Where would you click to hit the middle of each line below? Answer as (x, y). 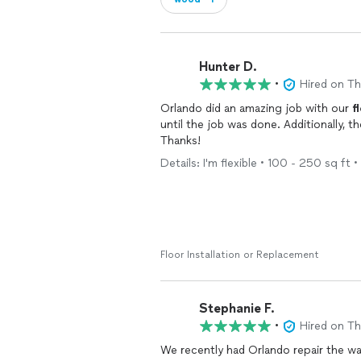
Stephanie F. (237, 308)
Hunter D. (228, 66)
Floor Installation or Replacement (240, 255)
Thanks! (180, 141)
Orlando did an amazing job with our (256, 108)
